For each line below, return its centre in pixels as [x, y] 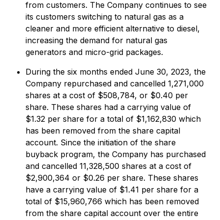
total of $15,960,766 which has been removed [112, 201]
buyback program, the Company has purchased [116, 154]
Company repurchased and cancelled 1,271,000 [115, 83]
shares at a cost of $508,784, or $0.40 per [107, 95]
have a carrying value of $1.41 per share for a [112, 190]
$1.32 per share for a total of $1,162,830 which [113, 119]
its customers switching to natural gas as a [105, 17]
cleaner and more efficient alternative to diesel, [113, 28]
